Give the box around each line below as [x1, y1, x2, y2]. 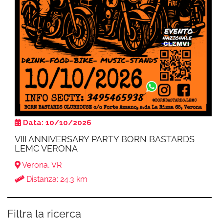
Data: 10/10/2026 [23, 118, 91, 127]
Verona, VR [21, 160, 62, 170]
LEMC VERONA [15, 143, 78, 153]
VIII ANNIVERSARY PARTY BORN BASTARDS [15, 133, 195, 144]
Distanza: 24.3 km [24, 174, 88, 184]
